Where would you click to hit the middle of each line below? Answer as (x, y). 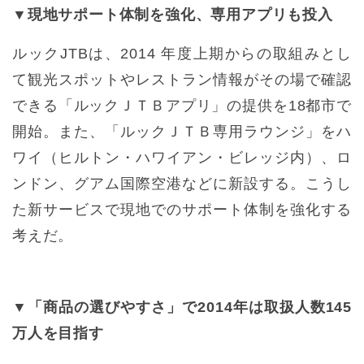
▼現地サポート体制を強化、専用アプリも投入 (173, 14)
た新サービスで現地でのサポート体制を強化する (182, 209)
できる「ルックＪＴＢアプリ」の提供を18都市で (182, 105)
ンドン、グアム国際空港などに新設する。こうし (182, 183)
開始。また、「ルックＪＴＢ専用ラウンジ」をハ (182, 131)
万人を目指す (58, 333)
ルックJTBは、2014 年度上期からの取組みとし (182, 53)
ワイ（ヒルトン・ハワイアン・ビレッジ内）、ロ (182, 157)
